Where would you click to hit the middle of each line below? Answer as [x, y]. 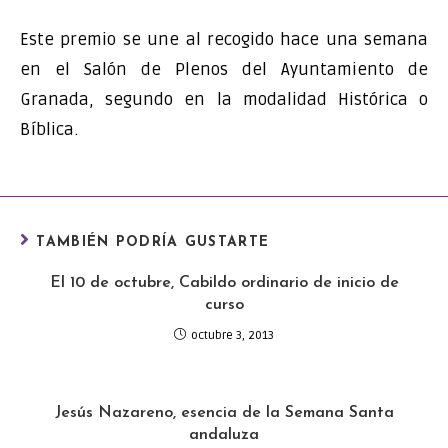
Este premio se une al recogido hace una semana [224, 39]
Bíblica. [49, 129]
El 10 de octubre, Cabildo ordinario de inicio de [224, 282]
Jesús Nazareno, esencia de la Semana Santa [224, 412]
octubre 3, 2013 [232, 335]
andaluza [224, 434]
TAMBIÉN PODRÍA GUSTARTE [153, 242]
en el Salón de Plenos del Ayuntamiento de [224, 69]
